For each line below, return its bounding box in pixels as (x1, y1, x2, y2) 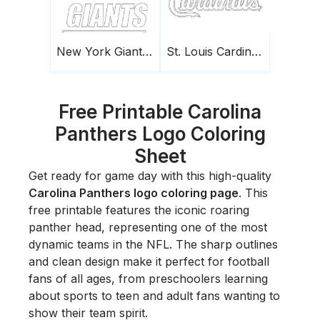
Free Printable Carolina (59, 100, 261, 123)
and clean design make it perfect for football (29, 254, 269, 269)
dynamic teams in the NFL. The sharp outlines (29, 236, 278, 251)
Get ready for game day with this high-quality (29, 168, 271, 183)
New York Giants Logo (142, 44, 152, 59)
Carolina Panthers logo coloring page (29, 185, 239, 200)
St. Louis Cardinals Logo (251, 44, 261, 59)
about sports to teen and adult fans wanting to (29, 288, 280, 303)
